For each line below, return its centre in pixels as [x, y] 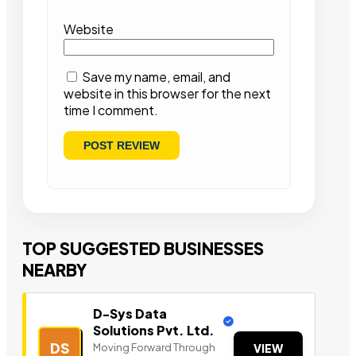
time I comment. [111, 110]
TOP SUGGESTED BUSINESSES [143, 249]
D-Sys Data [130, 314]
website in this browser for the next [167, 94]
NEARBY [55, 270]
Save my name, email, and [156, 77]
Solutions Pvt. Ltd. [154, 331]
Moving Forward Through [154, 348]
